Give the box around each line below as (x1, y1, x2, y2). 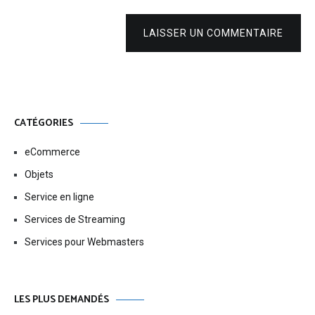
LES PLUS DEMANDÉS (14, 292, 109, 309)
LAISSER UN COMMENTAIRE (143, 27, 283, 39)
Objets (25, 169, 53, 181)
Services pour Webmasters (25, 236, 144, 248)
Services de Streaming (25, 214, 125, 226)
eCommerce (25, 146, 80, 158)
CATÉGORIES (14, 115, 73, 132)
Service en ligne (25, 191, 94, 203)
